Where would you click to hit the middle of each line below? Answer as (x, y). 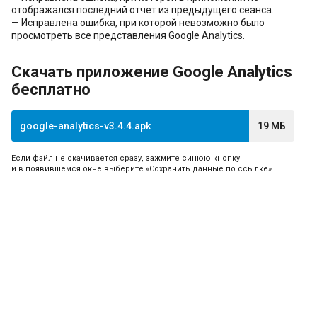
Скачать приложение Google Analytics (152, 71)
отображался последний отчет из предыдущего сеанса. (143, 10)
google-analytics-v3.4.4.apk (85, 126)
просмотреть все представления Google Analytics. (128, 35)
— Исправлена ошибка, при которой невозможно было (138, 22)
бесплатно (51, 89)
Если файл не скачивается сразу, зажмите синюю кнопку (126, 158)
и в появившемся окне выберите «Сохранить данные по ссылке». (143, 168)
